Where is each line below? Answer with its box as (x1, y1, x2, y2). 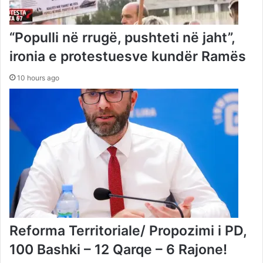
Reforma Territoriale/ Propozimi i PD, (9, 222, 247, 240)
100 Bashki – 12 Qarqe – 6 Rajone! (9, 241, 227, 258)
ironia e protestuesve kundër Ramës (9, 48, 246, 65)
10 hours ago (17, 73, 59, 83)
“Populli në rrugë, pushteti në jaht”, (9, 29, 235, 46)
